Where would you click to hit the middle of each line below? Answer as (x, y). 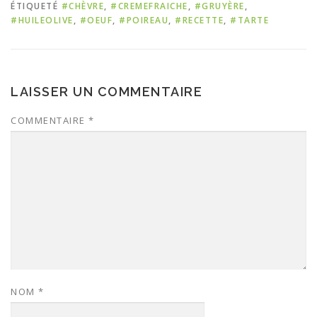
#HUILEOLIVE (42, 21)
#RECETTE (199, 21)
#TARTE (249, 21)
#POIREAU (144, 21)
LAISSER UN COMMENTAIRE (106, 92)
